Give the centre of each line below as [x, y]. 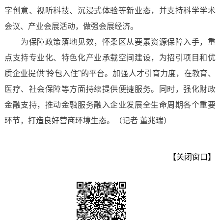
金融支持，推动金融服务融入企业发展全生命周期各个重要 [110, 105]
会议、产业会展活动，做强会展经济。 [71, 26]
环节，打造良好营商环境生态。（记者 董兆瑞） [88, 121]
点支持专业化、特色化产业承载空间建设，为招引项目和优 [110, 58]
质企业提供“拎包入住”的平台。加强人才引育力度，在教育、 [110, 73]
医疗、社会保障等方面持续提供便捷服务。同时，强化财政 [110, 89]
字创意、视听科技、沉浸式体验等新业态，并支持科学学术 [110, 11]
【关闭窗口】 [192, 157]
